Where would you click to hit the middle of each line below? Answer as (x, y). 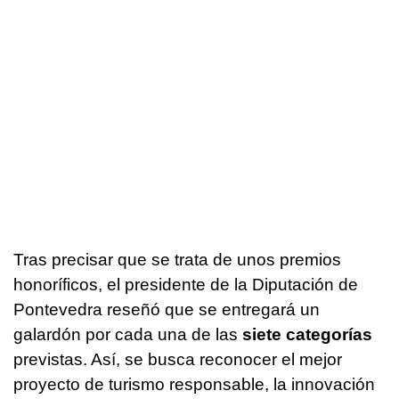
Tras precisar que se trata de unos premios (177, 260)
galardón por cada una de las (128, 335)
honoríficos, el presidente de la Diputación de (186, 285)
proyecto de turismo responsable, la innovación (194, 385)
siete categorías (307, 335)
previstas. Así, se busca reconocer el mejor (178, 360)
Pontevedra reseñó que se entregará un (167, 310)
